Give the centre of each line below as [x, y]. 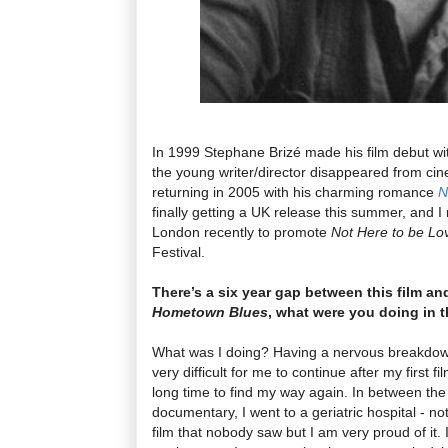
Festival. [178, 251]
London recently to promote [241, 231]
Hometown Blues [210, 311]
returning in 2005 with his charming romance [295, 191]
